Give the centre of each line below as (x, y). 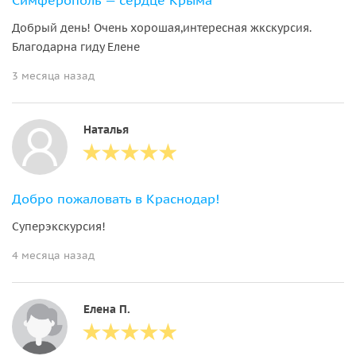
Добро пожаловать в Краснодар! (116, 198)
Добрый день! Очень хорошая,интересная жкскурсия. (162, 27)
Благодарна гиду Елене (76, 46)
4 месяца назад (53, 255)
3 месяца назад (53, 75)
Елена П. (107, 309)
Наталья (106, 129)
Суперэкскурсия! (59, 226)
